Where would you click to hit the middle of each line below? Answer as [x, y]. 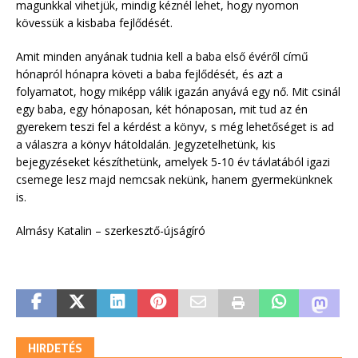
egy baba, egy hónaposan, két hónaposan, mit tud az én [162, 109]
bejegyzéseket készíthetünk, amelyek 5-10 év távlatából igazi [173, 162]
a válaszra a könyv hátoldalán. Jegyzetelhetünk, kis [146, 145]
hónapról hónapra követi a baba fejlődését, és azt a [149, 74]
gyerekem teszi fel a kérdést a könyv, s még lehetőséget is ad [175, 127]
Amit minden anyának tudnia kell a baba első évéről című [162, 57]
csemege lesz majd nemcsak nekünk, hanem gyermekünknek [174, 180]
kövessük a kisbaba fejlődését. [94, 23]
